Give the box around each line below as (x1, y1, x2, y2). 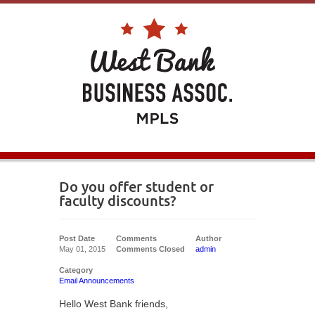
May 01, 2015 (59, 245, 105, 253)
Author (195, 234, 221, 243)
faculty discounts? (59, 193, 176, 209)
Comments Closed (116, 245, 185, 253)
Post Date (59, 234, 95, 243)
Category (59, 266, 93, 274)
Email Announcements (59, 276, 134, 285)
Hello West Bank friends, (59, 298, 168, 309)
